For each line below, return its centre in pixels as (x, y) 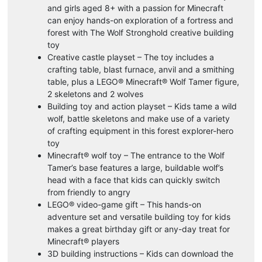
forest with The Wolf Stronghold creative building (141, 32)
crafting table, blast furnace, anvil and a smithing (141, 69)
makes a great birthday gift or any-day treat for (139, 229)
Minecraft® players (83, 241)
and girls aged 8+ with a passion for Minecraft (135, 8)
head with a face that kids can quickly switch (134, 180)
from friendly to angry (89, 192)
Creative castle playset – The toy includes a (131, 57)
